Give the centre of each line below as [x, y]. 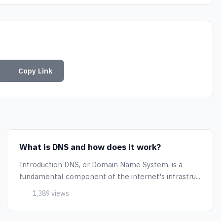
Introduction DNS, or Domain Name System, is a [101, 165]
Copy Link [35, 71]
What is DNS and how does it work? [90, 147]
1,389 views [50, 193]
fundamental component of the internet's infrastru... [110, 176]
